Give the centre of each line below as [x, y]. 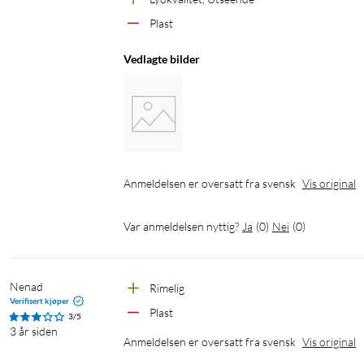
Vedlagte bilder [162, 59]
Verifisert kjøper [39, 301]
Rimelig [167, 288]
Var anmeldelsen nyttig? [181, 227]
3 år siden [34, 331]
